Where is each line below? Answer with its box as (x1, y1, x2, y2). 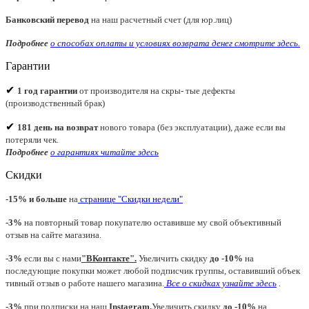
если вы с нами (22, 252, 81, 263)
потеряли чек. (6, 134, 59, 145)
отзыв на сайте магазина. (6, 229, 101, 240)
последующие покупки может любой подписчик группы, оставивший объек (6, 265, 300, 276)
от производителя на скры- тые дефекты (77, 85, 235, 96)
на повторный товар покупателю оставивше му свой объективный (24, 217, 281, 228)
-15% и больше (6, 193, 67, 204)
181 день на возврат (17, 121, 98, 132)
